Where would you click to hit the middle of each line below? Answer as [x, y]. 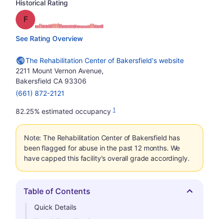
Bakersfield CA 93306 [51, 81]
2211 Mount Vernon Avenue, [60, 71]
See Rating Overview [49, 38]
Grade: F [43, 19]
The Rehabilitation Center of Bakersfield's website [105, 60]
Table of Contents [57, 191]
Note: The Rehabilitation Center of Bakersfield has [102, 138]
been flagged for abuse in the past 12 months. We [102, 148]
